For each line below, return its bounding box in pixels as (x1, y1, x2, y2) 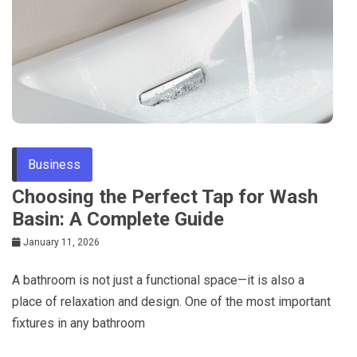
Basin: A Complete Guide (12, 207, 224, 230)
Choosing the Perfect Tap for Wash (12, 185, 318, 208)
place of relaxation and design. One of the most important (12, 293, 331, 309)
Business (28, 156, 80, 172)
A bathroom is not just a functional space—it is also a (12, 272, 304, 288)
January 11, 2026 (23, 236, 100, 248)
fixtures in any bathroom (12, 315, 145, 331)
